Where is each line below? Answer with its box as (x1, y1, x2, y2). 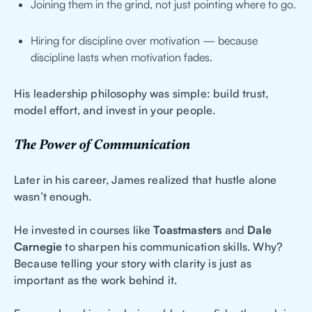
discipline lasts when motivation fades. (31, 50, 212, 65)
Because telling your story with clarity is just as (14, 256, 252, 271)
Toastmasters (153, 223, 222, 237)
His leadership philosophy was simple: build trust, (14, 86, 269, 101)
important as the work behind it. (14, 273, 178, 288)
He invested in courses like (14, 223, 154, 237)
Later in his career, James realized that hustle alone (14, 173, 277, 187)
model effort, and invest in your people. (14, 103, 216, 118)
